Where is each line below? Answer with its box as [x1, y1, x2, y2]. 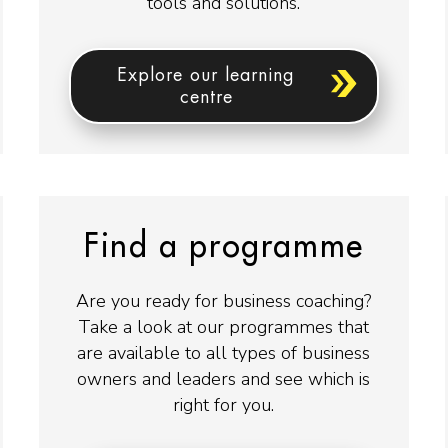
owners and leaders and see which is [77, 366, 371, 391]
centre [179, 88, 233, 107]
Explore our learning [117, 66, 296, 85]
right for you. [173, 392, 275, 417]
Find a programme [84, 230, 364, 263]
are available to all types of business [77, 340, 371, 365]
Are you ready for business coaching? [76, 288, 372, 313]
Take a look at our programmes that [78, 314, 370, 339]
